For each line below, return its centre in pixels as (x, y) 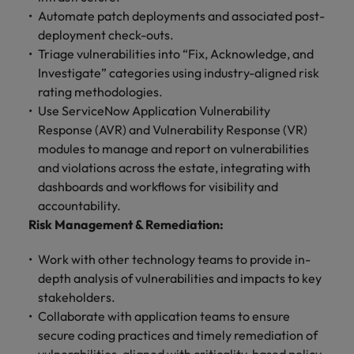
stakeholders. (77, 297)
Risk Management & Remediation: (126, 224)
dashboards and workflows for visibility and (158, 186)
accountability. (79, 205)
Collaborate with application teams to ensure (164, 316)
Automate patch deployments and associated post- (181, 16)
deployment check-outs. (106, 35)
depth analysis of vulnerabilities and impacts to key (180, 278)
